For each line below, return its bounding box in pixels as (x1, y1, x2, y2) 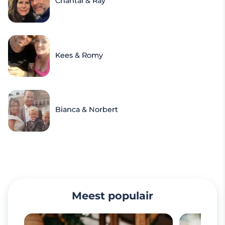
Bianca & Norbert (55, 105, 119, 115)
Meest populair (72, 189, 153, 202)
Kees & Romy (55, 50, 103, 60)
